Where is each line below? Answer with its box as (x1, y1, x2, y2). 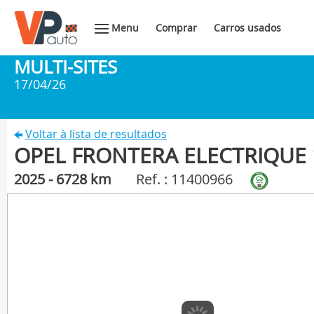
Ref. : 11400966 (136, 170, 233, 189)
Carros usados (214, 21, 281, 34)
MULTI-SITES (14, 55, 117, 79)
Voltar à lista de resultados (25, 126, 167, 142)
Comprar (156, 21, 197, 34)
